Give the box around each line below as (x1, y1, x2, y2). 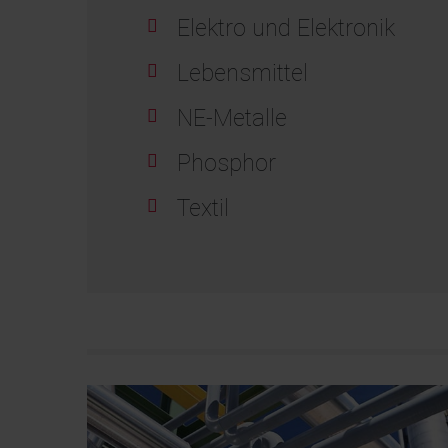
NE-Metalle (177, 104, 287, 132)
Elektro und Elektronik (177, 14, 395, 42)
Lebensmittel (177, 59, 308, 87)
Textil (177, 194, 229, 222)
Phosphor (177, 149, 276, 177)
